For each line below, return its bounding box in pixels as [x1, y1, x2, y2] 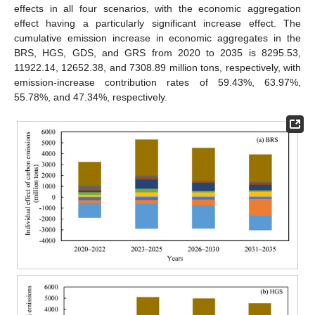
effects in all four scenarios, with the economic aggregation [14, 3, 301, 15]
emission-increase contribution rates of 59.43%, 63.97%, [14, 77, 301, 89]
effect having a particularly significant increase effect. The [14, 18, 301, 30]
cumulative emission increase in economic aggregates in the [14, 32, 301, 44]
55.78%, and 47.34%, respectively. [14, 91, 167, 103]
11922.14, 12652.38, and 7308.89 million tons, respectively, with [14, 62, 301, 74]
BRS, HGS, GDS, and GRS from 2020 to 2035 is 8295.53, [14, 47, 301, 59]
